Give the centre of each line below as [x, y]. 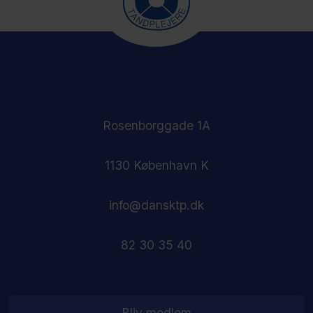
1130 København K [156, 165]
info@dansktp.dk [156, 205]
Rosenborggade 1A [156, 125]
